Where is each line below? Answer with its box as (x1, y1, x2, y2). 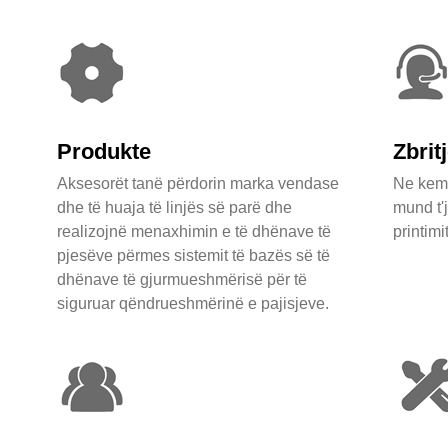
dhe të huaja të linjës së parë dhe (56, 199, 292, 217)
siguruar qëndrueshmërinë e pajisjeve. (56, 295, 329, 313)
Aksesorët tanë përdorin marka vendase (56, 175, 339, 193)
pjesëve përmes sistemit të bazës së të (56, 247, 330, 265)
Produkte (56, 139, 151, 165)
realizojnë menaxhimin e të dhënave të (56, 223, 331, 241)
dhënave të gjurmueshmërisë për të (56, 271, 307, 289)
